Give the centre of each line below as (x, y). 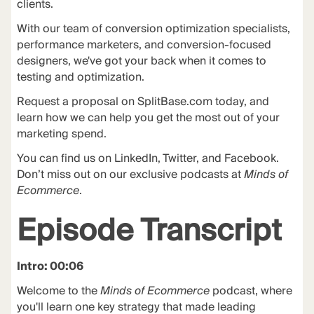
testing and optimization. (80, 77)
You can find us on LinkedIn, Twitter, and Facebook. (148, 158)
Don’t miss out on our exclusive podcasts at (130, 175)
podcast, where (251, 291)
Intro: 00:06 (50, 266)
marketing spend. (61, 134)
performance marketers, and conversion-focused (144, 45)
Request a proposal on (77, 102)
